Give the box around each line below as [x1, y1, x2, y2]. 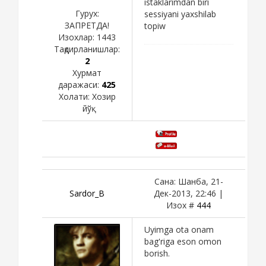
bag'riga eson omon [144, 235, 221, 247]
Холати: [58, 90, 92, 102]
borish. [144, 247, 170, 259]
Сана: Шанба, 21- [154, 175, 223, 187]
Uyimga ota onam [144, 223, 214, 235]
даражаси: [58, 78, 102, 90]
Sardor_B [69, 187, 104, 199]
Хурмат [72, 66, 102, 78]
